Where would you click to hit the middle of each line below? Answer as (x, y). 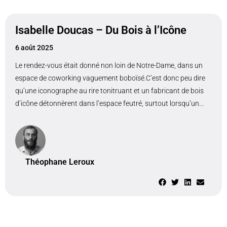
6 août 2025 (34, 48)
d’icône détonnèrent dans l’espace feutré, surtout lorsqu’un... (109, 103)
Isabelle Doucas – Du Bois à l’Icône (101, 30)
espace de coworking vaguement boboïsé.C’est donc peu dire (110, 78)
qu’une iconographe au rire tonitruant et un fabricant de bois (109, 91)
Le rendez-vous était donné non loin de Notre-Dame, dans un (109, 65)
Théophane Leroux (60, 162)
